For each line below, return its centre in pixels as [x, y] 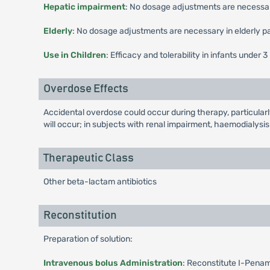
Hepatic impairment [84, 7]
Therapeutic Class [88, 158]
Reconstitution [80, 215]
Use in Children [74, 55]
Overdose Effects [86, 89]
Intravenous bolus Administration [113, 263]
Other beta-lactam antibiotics [100, 182]
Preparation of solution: [88, 239]
